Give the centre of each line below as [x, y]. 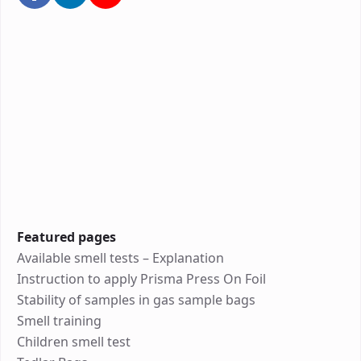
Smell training [59, 320]
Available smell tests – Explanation [120, 257]
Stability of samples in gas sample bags [136, 299]
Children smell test [74, 341]
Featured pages [66, 237]
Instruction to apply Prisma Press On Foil [141, 278]
